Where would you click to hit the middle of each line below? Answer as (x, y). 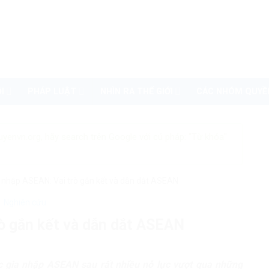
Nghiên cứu (25, 202)
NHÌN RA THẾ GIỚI (136, 92)
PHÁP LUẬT (52, 92)
